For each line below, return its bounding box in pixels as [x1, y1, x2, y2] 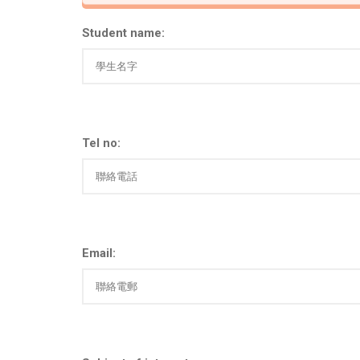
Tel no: [82, 136, 121, 151]
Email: [82, 246, 116, 261]
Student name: [82, 26, 165, 41]
